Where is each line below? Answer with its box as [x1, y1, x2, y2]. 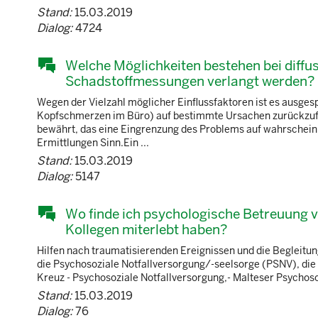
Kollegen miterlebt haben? [65, 221, 227, 238]
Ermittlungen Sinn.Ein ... [37, 136, 149, 150]
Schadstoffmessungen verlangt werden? [65, 72, 314, 90]
